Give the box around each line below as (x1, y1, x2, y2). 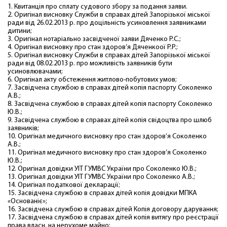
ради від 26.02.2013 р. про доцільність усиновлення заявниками (8, 19, 206, 27)
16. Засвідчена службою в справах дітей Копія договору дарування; (8, 206, 218, 213)
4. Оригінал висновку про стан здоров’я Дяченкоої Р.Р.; (8, 44, 178, 51)
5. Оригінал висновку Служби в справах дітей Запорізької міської (8, 52, 210, 59)
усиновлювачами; (8, 68, 63, 75)
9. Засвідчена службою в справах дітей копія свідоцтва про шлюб (8, 117, 212, 124)
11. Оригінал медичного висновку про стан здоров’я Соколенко (8, 149, 207, 157)
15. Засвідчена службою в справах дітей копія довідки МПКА (8, 190, 197, 197)
